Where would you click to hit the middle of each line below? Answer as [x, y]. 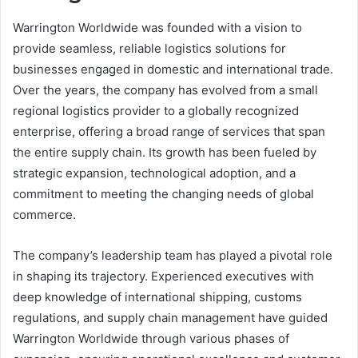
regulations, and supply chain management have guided [170, 317]
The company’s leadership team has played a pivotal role [173, 255]
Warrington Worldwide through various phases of [151, 338]
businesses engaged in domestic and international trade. [173, 69]
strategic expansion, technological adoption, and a [154, 173]
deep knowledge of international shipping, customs [157, 296]
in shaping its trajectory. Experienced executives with [163, 276]
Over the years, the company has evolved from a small [165, 89]
